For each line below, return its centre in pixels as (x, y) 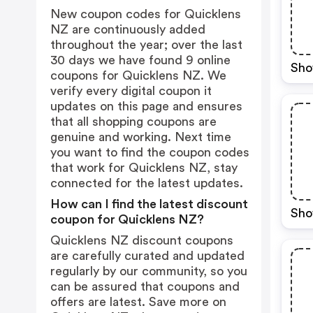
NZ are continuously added (128, 29)
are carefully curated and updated (147, 256)
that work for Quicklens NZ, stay (144, 168)
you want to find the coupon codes (150, 152)
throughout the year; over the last (146, 45)
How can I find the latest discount (149, 204)
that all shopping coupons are (133, 122)
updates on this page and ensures (146, 106)
